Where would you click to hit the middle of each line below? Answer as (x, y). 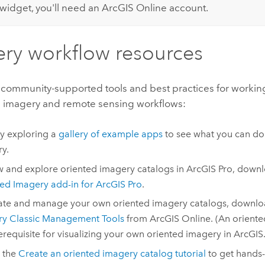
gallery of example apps (110, 134)
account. (187, 7)
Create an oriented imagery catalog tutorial (112, 253)
